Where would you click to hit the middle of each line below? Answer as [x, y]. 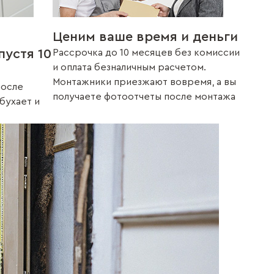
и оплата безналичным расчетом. [129, 67]
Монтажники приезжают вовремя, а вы [144, 82]
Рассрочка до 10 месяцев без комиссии [146, 53]
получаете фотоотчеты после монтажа [144, 97]
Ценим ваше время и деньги [145, 37]
